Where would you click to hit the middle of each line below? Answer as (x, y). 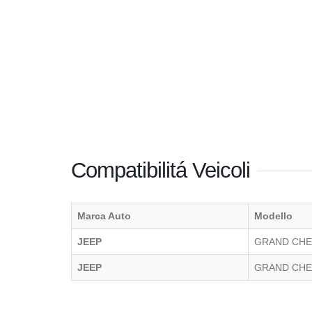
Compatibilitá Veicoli (161, 170)
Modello (273, 216)
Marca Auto (104, 216)
